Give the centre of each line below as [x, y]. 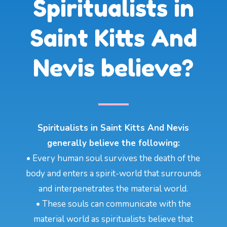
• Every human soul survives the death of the [113, 158]
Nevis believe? [113, 68]
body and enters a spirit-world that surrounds [113, 173]
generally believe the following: [113, 143]
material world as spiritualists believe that [113, 219]
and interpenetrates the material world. [113, 188]
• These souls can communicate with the [113, 204]
